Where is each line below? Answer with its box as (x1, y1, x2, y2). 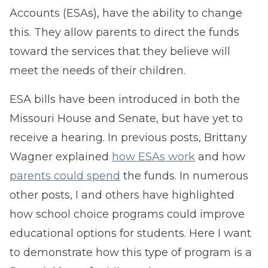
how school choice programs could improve (10, 208, 245, 221)
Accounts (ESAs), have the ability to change (10, 7, 242, 20)
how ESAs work (112, 150, 195, 163)
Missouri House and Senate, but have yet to (10, 112, 243, 125)
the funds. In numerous (120, 169, 248, 182)
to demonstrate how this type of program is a (10, 246, 252, 259)
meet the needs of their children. (10, 64, 185, 77)
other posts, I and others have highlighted (10, 188, 234, 202)
